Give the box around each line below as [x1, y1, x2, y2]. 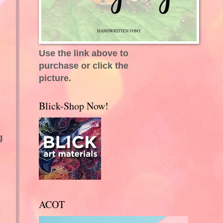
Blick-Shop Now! [38, 99, 109, 112]
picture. [38, 72, 71, 83]
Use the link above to [38, 47, 128, 58]
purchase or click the [38, 60, 128, 71]
